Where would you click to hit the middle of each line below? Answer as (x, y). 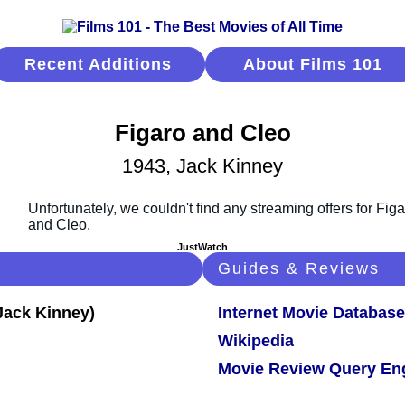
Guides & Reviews (299, 269)
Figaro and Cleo (202, 133)
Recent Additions (98, 64)
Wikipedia (256, 341)
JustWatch (202, 247)
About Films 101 (312, 64)
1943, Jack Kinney (202, 166)
